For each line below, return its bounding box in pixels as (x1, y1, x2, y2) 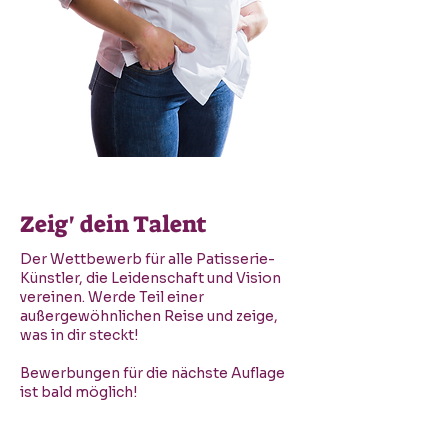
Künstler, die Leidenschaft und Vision (20, 269, 281, 287)
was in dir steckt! (20, 326, 138, 344)
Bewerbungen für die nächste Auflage (20, 364, 285, 382)
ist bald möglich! (20, 383, 137, 401)
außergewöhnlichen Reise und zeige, (20, 307, 278, 325)
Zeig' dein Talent (20, 209, 207, 239)
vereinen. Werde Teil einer (20, 288, 204, 306)
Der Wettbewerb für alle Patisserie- (20, 250, 275, 268)
